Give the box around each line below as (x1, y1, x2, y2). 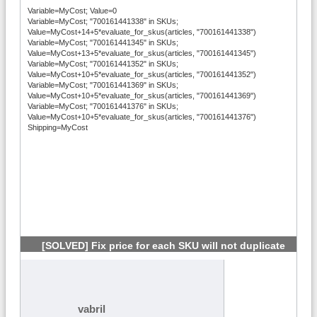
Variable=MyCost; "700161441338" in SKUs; (28, 16, 178, 25)
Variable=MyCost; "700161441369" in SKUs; (28, 80, 178, 89)
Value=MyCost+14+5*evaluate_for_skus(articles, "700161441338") (28, 27, 256, 36)
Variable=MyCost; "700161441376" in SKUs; (28, 101, 178, 110)
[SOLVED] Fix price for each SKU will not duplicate (42, 240, 285, 251)
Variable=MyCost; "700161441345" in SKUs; (28, 38, 178, 47)
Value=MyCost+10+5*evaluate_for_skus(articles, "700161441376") (28, 112, 256, 121)
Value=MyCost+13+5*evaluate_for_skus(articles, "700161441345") (28, 48, 256, 57)
